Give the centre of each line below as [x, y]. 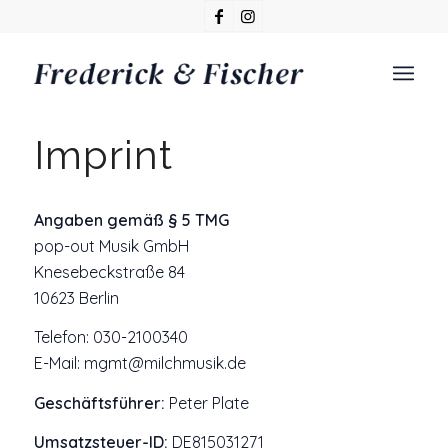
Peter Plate [206, 402]
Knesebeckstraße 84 [109, 271]
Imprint [103, 154]
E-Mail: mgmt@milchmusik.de [139, 363]
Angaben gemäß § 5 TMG [131, 219]
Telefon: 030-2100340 [110, 337]
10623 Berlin [76, 297]
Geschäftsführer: [99, 402]
